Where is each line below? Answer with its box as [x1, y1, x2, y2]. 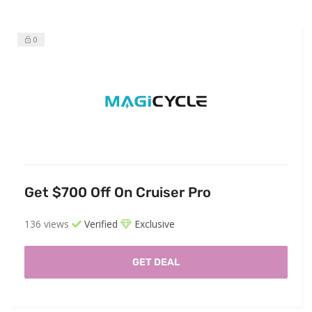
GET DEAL [132, 256, 180, 269]
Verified [81, 217, 118, 231]
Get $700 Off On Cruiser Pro [24, 184, 211, 201]
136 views [24, 217, 69, 231]
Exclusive [132, 217, 175, 231]
